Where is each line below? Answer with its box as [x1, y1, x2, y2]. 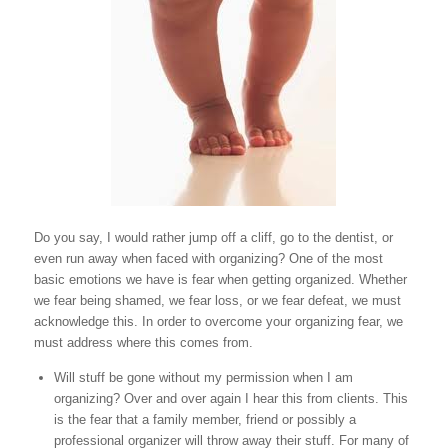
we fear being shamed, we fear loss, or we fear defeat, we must [33, 293, 401, 309]
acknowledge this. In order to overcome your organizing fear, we [33, 314, 403, 330]
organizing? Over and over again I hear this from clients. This [53, 391, 408, 407]
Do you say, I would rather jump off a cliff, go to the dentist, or [33, 230, 393, 246]
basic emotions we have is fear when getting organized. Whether [33, 272, 407, 288]
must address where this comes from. [33, 335, 253, 351]
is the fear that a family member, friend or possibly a [53, 412, 356, 428]
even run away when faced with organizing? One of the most [33, 251, 383, 267]
